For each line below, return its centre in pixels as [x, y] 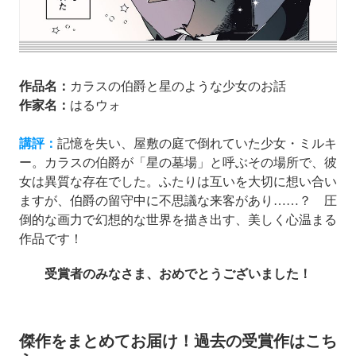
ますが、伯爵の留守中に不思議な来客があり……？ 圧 [178, 200]
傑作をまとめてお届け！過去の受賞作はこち [178, 341]
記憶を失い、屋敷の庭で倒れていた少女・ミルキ [197, 143]
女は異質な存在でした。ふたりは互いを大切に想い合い [178, 181]
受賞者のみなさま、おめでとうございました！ [178, 273]
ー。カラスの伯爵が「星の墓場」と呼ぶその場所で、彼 [178, 162]
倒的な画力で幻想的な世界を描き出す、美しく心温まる [178, 219]
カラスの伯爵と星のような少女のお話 [178, 86]
